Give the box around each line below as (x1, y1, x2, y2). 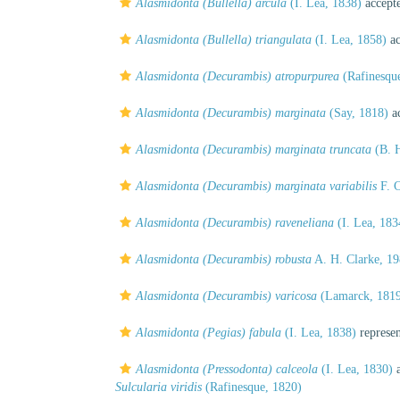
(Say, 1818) (326, 106, 388, 120)
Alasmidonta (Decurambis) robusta (136, 253, 312, 266)
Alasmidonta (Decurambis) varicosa (136, 289, 317, 303)
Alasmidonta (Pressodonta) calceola (136, 362, 318, 376)
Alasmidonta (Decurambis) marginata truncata (136, 143, 371, 156)
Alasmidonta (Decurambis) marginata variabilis (136, 179, 377, 193)
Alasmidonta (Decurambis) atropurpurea (136, 70, 339, 83)
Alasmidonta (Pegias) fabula (136, 326, 281, 339)
